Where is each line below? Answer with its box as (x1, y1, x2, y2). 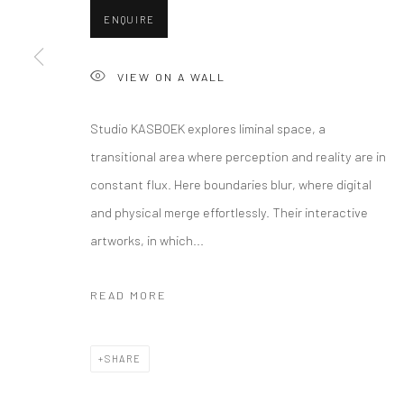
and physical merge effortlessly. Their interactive (90, 203, 368, 220)
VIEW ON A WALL (117, 69, 225, 84)
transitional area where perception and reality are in (90, 147, 386, 164)
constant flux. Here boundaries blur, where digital (90, 175, 372, 192)
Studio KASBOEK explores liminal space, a (90, 119, 326, 136)
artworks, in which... (90, 231, 204, 248)
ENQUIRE (104, 13, 155, 25)
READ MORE (90, 287, 167, 302)
